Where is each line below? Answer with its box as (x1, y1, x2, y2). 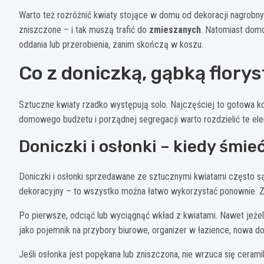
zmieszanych (149, 24, 201, 35)
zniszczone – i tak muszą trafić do (19, 24, 149, 35)
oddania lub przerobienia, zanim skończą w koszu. (19, 38, 203, 50)
